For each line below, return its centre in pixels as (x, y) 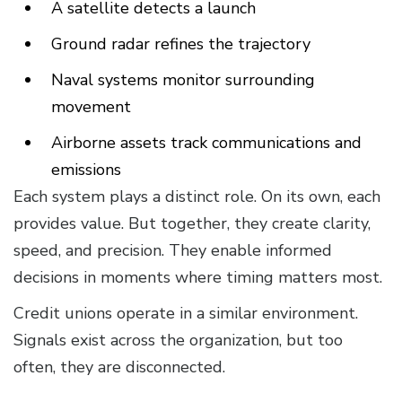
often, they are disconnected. (119, 367)
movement (91, 107)
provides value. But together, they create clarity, (192, 224)
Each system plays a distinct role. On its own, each (197, 197)
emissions (86, 170)
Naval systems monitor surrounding (183, 80)
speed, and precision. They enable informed (173, 251)
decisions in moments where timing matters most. (198, 278)
